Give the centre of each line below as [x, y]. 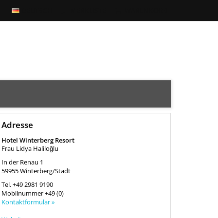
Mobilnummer [23, 193]
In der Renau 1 [22, 162]
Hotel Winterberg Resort [38, 140]
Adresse [17, 125]
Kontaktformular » [28, 202]
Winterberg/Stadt [45, 171]
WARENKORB [146, 10]
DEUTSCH [36, 10]
